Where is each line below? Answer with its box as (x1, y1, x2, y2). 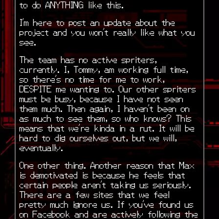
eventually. (19, 142, 63, 152)
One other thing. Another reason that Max (19, 159, 195, 169)
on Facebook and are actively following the (19, 208, 198, 218)
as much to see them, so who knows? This (19, 112, 192, 122)
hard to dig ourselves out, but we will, (19, 132, 177, 142)
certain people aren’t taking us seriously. (19, 179, 191, 189)
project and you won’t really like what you (19, 26, 195, 36)
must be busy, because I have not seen (19, 93, 183, 103)
